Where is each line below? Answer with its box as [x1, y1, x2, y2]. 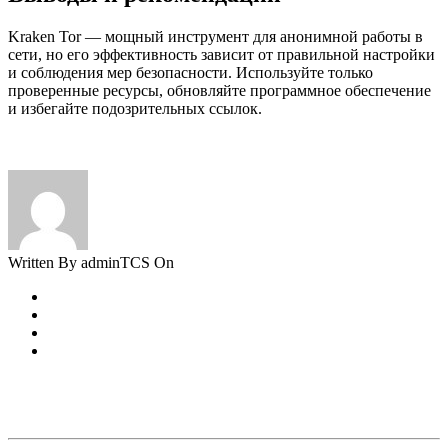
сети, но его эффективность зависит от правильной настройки [8, 46, 435, 64]
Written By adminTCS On [8, 254, 178, 272]
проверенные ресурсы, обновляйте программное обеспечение [8, 82, 431, 100]
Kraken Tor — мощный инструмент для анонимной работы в [8, 28, 423, 46]
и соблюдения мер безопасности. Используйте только [8, 64, 373, 82]
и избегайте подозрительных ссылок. [8, 100, 262, 118]
